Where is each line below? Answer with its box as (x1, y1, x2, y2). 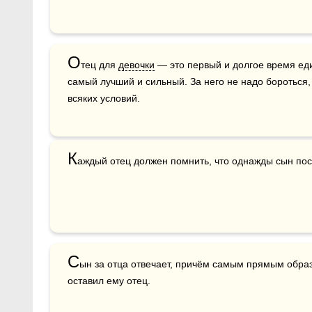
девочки (118, 59, 155, 70)
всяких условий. (68, 93, 140, 104)
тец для (81, 59, 118, 70)
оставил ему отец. (68, 275, 150, 286)
